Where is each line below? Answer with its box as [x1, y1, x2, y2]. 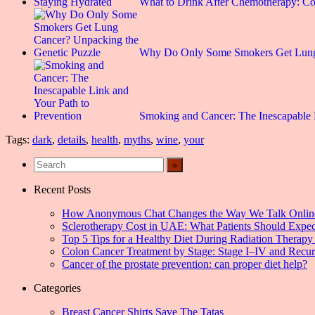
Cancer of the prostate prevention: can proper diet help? [62, 258, 307, 271]
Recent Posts [34, 184, 91, 196]
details [58, 134, 86, 146]
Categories [34, 282, 81, 295]
